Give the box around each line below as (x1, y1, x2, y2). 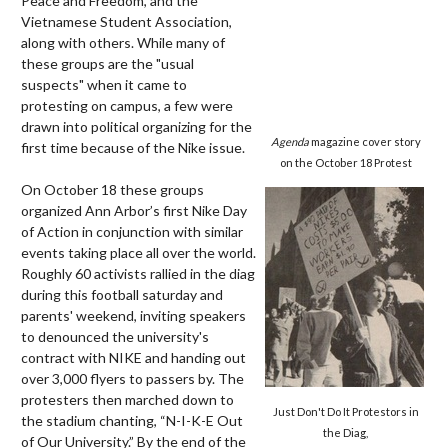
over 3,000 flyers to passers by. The (21, 369, 244, 387)
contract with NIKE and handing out (21, 348, 246, 366)
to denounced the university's (21, 327, 209, 345)
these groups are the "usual (21, 54, 194, 72)
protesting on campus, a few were (21, 96, 233, 114)
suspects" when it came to (21, 75, 187, 93)
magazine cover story (310, 134, 421, 148)
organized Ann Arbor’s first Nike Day (21, 201, 247, 219)
